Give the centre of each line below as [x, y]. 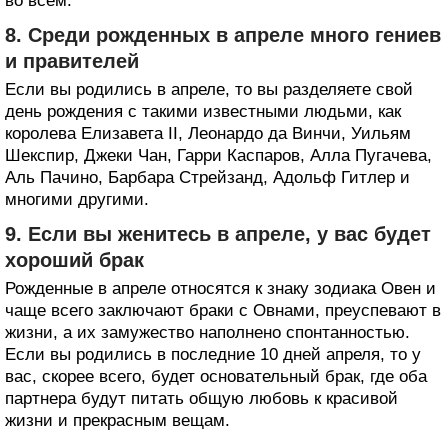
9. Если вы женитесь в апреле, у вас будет [218, 233]
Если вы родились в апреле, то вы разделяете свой [209, 89]
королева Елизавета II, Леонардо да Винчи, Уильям [208, 133]
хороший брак [74, 259]
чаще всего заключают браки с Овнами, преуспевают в [223, 310]
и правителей [72, 60]
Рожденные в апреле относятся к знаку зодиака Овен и [220, 288]
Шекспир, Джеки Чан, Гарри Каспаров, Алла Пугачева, [218, 155]
